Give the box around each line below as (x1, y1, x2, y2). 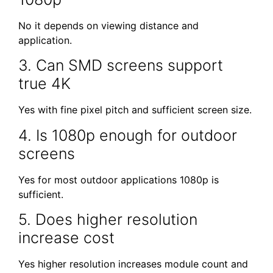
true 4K (18, 74, 71, 93)
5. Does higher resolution (18, 210, 197, 229)
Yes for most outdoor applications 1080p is (18, 173, 219, 186)
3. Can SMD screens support (18, 56, 223, 75)
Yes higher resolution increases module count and (18, 258, 248, 271)
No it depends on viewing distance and (18, 19, 199, 32)
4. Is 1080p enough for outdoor (18, 126, 237, 144)
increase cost (18, 229, 115, 247)
